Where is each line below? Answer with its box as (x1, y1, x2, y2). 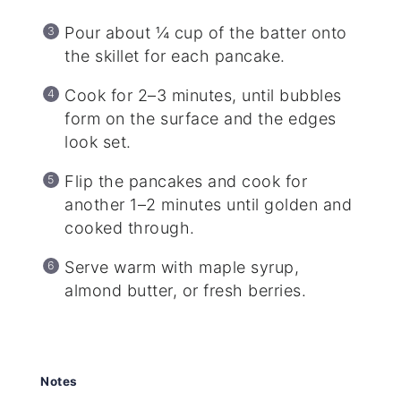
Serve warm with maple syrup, (64, 258, 300, 277)
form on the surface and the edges (64, 109, 337, 129)
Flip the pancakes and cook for (64, 172, 308, 192)
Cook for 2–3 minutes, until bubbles (64, 86, 342, 106)
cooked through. (64, 218, 195, 238)
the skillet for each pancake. (64, 47, 286, 66)
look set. (64, 132, 132, 152)
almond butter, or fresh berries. (64, 281, 307, 301)
